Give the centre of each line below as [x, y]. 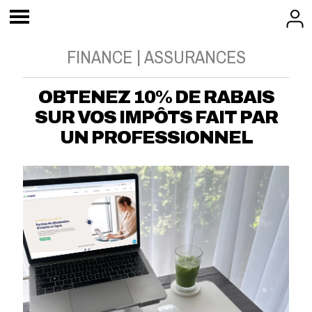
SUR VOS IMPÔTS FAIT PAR [156, 117]
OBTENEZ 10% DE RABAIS [156, 97]
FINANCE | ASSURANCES [156, 57]
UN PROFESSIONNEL [156, 137]
